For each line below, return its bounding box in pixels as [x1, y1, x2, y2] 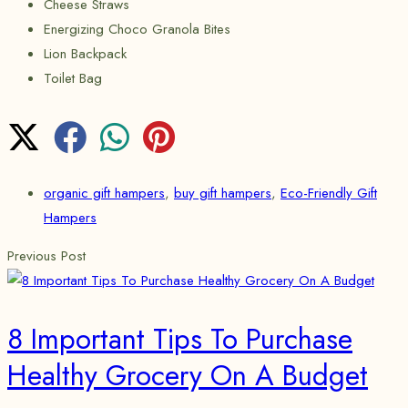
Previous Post [7, 245, 86, 266]
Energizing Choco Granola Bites [44, 18, 230, 39]
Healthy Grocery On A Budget [7, 354, 368, 396]
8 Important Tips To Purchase [7, 318, 352, 360]
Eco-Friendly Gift [280, 182, 377, 203]
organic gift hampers [44, 182, 165, 203]
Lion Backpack [44, 43, 127, 64]
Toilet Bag [44, 67, 102, 88]
